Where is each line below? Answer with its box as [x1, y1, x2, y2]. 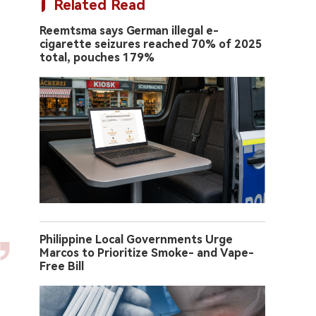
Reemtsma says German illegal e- [39, 24, 219, 37]
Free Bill [39, 260, 84, 274]
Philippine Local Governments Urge [39, 233, 233, 247]
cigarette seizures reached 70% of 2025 [39, 37, 262, 51]
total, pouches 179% [39, 51, 154, 64]
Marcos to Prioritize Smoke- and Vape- [39, 246, 254, 260]
